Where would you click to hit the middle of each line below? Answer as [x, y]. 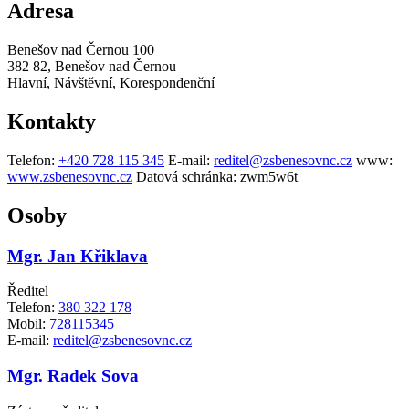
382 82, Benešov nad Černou [92, 66]
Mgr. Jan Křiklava [78, 256]
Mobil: [28, 324]
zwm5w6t [267, 176]
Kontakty [52, 121]
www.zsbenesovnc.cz [70, 176]
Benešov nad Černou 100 [81, 49]
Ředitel [28, 291]
